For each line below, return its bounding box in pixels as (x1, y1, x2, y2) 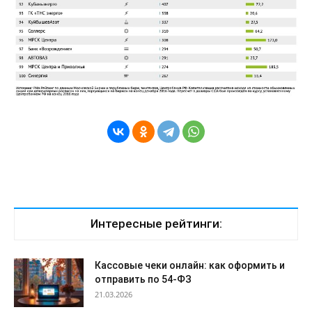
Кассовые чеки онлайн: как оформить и (95, 260, 285, 272)
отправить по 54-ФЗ (95, 274, 192, 286)
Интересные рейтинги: (90, 217, 222, 231)
